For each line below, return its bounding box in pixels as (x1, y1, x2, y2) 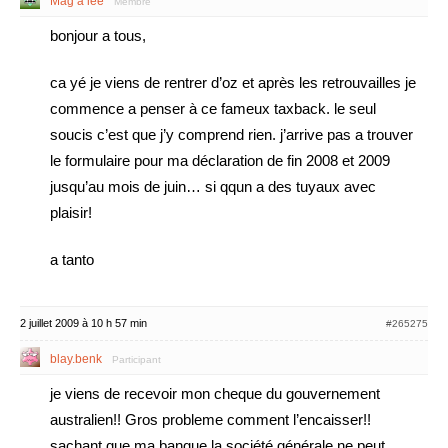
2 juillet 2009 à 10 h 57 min (20, 317, 147, 329)
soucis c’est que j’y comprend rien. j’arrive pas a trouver (50, 126, 413, 143)
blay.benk (50, 352, 102, 366)
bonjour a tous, (50, 27, 146, 44)
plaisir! (50, 204, 92, 221)
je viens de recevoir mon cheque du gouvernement (50, 385, 380, 402)
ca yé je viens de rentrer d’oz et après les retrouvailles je (50, 74, 416, 91)
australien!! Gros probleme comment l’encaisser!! (50, 411, 371, 428)
